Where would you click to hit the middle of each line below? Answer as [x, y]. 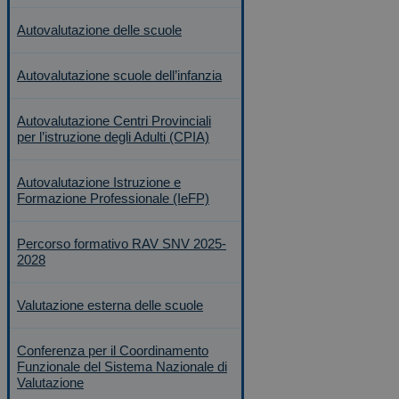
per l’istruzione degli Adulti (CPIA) [113, 137]
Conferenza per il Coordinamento [113, 350]
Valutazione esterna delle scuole [110, 305]
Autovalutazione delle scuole [99, 30]
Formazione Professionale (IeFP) [113, 198]
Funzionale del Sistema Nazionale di [122, 366]
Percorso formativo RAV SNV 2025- [122, 244]
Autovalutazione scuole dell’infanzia [119, 75]
